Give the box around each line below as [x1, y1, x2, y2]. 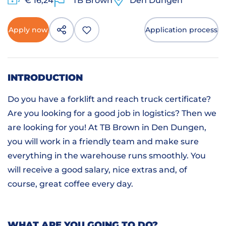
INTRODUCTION [8, 72, 83, 84]
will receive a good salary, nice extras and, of [8, 165, 187, 175]
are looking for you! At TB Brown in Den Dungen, [8, 123, 206, 133]
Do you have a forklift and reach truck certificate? [8, 94, 211, 104]
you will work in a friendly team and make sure [8, 137, 199, 147]
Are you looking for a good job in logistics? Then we [8, 108, 216, 119]
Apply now [9, 25, 48, 35]
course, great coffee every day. [8, 179, 133, 189]
